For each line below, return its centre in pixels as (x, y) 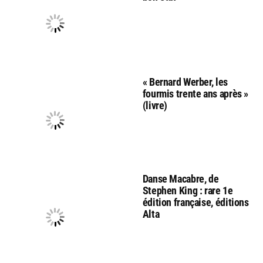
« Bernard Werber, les (185, 82)
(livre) (155, 105)
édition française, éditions (195, 202)
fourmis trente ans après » (195, 93)
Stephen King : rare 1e (188, 190)
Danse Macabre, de (181, 178)
